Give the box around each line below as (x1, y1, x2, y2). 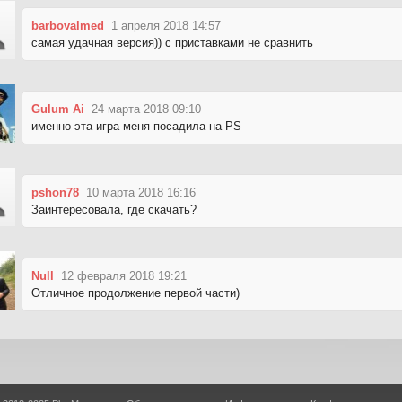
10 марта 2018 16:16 (86, 185, 196, 199)
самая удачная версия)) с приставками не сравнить (31, 35, 313, 49)
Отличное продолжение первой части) (31, 285, 240, 300)
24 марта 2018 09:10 (92, 101, 201, 116)
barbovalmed (31, 18, 104, 32)
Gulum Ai (31, 101, 84, 116)
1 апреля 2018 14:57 (111, 18, 221, 32)
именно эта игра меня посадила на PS (31, 118, 241, 133)
